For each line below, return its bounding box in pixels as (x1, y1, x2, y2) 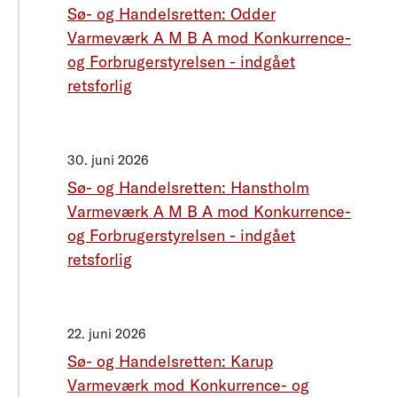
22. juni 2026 (67, 325, 146, 343)
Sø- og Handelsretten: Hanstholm (67, 177, 309, 198)
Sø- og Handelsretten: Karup (67, 351, 273, 372)
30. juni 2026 (67, 152, 149, 169)
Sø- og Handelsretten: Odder (67, 4, 276, 25)
